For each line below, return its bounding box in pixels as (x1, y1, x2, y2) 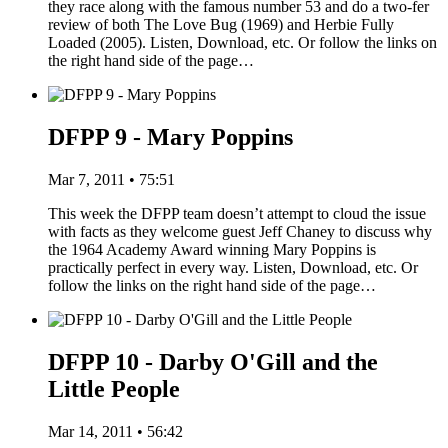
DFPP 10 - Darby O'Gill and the (48, 348, 378, 375)
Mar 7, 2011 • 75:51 (48, 170, 175, 188)
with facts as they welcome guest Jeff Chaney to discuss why (48, 222, 432, 240)
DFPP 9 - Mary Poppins (48, 123, 293, 150)
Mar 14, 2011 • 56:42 (48, 422, 183, 440)
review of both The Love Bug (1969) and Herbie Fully (48, 15, 394, 33)
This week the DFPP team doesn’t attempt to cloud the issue (48, 204, 426, 222)
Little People (48, 375, 180, 402)
